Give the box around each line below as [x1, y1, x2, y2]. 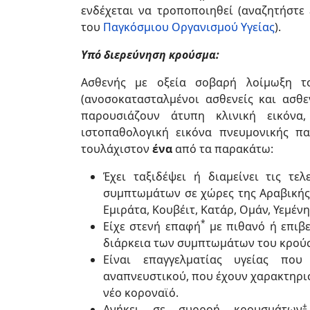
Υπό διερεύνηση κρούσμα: [81, 47, 219, 62]
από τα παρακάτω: [172, 141, 273, 156]
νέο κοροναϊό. [103, 285, 179, 300]
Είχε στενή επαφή [103, 219, 201, 234]
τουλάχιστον [81, 141, 152, 156]
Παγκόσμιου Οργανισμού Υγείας [103, 19, 275, 35]
